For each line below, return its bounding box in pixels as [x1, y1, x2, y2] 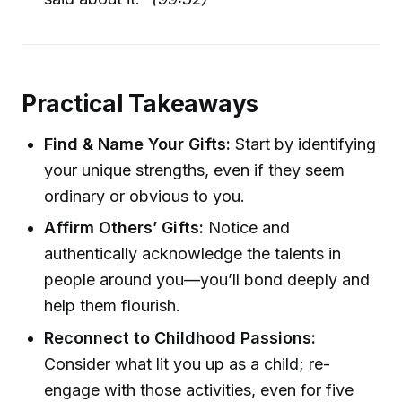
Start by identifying [231, 135, 377, 154]
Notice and [204, 218, 291, 238]
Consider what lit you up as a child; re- [44, 354, 331, 373]
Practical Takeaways [22, 89, 259, 118]
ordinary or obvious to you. [44, 187, 246, 206]
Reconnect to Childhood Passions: [44, 328, 317, 347]
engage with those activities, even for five [44, 380, 354, 399]
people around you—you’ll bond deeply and [44, 270, 371, 290]
